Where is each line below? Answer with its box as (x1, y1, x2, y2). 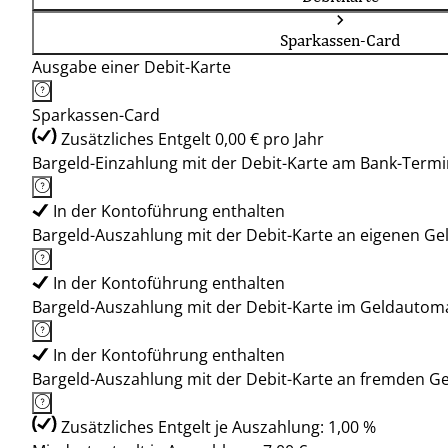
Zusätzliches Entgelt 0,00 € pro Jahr (61, 128, 324, 150)
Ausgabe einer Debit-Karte (32, 56, 231, 78)
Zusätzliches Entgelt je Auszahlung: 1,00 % (61, 416, 376, 438)
